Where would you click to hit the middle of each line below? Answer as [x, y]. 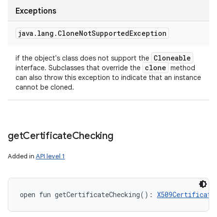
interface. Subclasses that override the [79, 68]
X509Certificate [186, 194]
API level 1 [50, 156]
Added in [22, 156]
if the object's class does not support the [83, 58]
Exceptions [36, 11]
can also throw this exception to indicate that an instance [108, 77]
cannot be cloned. [45, 87]
